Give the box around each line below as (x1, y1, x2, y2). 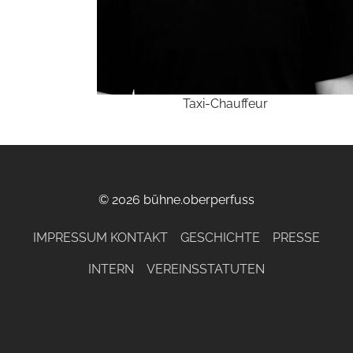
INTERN (88, 261, 134, 277)
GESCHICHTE (180, 229, 260, 245)
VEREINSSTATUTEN (147, 261, 265, 277)
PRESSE (273, 229, 320, 245)
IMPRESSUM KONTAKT (33, 229, 168, 245)
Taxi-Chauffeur (182, 95, 268, 111)
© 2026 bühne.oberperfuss (98, 191, 255, 207)
